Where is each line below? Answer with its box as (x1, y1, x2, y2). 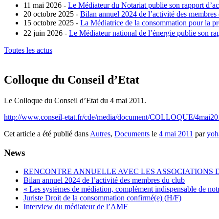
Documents (114, 130, 150, 138)
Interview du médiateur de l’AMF (23, 202, 128, 211)
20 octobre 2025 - (23, 10, 78, 19)
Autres (90, 130, 110, 138)
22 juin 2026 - (23, 29, 67, 38)
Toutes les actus (4, 46, 52, 55)
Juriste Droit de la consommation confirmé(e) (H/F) (23, 194, 181, 202)
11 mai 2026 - (23, 1, 66, 10)
